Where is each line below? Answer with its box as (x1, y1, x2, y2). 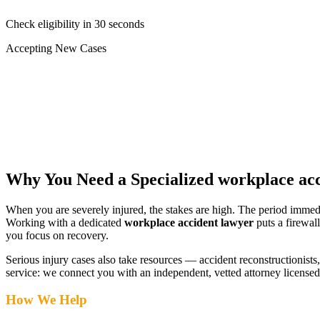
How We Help (6, 292, 87, 308)
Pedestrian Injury (31, 106, 108, 119)
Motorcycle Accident (31, 93, 126, 106)
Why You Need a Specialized (6, 169, 218, 189)
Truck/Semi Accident (31, 80, 126, 93)
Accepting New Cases (6, 41, 106, 54)
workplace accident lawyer (124, 216, 254, 229)
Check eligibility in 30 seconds (6, 17, 144, 30)
